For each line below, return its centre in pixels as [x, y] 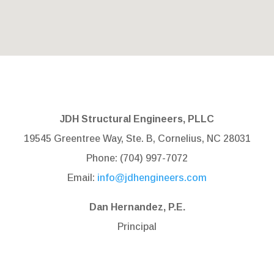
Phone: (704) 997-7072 [137, 158]
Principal [137, 226]
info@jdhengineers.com [152, 177]
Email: [82, 177]
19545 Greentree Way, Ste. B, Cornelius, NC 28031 [137, 138]
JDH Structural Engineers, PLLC [137, 119]
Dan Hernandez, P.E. [137, 207]
